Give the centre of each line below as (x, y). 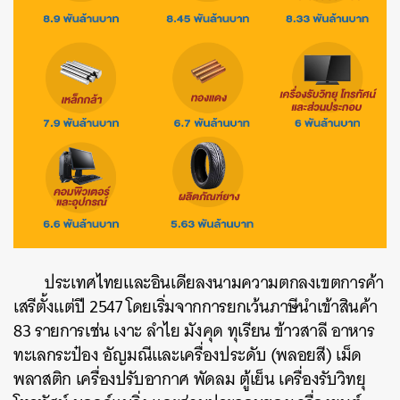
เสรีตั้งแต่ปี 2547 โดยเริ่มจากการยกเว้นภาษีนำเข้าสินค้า (196, 306)
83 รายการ (49, 330)
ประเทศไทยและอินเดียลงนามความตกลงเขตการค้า (214, 282)
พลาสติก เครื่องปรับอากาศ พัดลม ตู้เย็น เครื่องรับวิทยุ (190, 379)
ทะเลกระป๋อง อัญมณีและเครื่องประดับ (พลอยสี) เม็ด (187, 354)
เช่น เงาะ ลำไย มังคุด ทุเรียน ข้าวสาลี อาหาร (229, 330)
